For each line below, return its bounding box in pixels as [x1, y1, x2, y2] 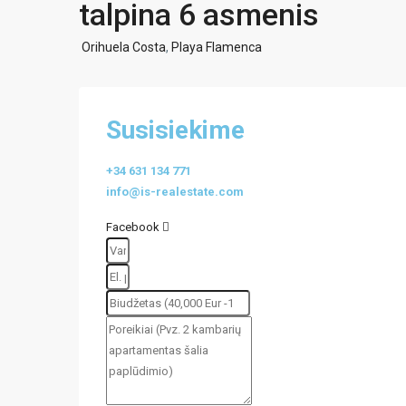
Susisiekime [106, 115, 245, 145]
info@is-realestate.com [106, 185, 244, 198]
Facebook [106, 220, 159, 234]
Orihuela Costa [82, 40, 166, 54]
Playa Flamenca [171, 40, 262, 54]
